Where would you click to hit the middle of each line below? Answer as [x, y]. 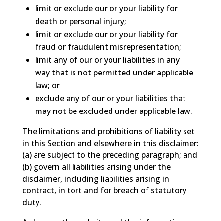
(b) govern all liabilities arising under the [96, 166]
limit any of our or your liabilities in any [107, 59]
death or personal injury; [80, 21]
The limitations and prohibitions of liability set [108, 131]
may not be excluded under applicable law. [113, 111]
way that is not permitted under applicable [114, 72]
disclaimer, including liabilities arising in [95, 178]
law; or [47, 85]
